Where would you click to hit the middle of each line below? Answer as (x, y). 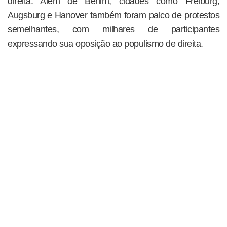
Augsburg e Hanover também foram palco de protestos (113, 15)
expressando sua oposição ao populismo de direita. (105, 44)
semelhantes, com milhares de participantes (113, 30)
